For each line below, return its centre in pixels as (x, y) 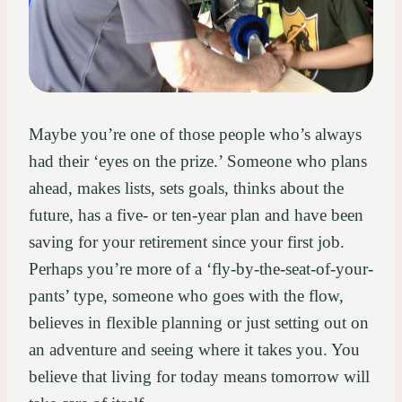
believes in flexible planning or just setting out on (199, 323)
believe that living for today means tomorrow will (199, 377)
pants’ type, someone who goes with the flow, (186, 296)
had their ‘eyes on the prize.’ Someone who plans (198, 162)
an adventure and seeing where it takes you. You (194, 350)
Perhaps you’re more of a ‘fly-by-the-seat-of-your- (201, 269)
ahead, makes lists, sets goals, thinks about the (186, 188)
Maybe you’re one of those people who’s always (195, 135)
